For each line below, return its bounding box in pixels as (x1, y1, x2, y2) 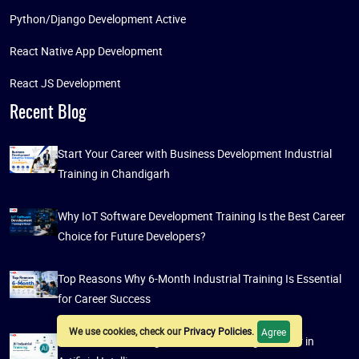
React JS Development (10, 75, 121, 91)
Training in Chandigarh (58, 166, 170, 182)
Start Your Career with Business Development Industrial (58, 146, 332, 162)
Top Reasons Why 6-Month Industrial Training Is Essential (58, 271, 341, 287)
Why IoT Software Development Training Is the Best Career (58, 208, 345, 224)
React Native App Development (10, 43, 163, 59)
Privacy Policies (184, 325, 252, 338)
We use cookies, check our (69, 325, 184, 338)
